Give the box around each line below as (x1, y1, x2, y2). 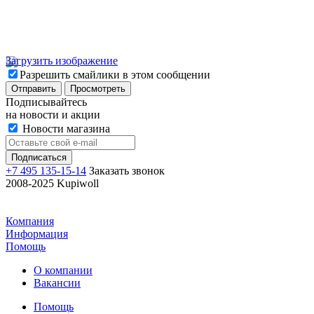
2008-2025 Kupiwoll (6, 177, 99, 190)
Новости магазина (20, 123, 110, 135)
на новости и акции (6, 109, 100, 121)
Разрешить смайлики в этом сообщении (20, 69, 210, 81)
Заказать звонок (89, 165, 165, 177)
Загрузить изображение (6, 55, 118, 67)
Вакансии (34, 277, 81, 289)
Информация (6, 228, 68, 240)
